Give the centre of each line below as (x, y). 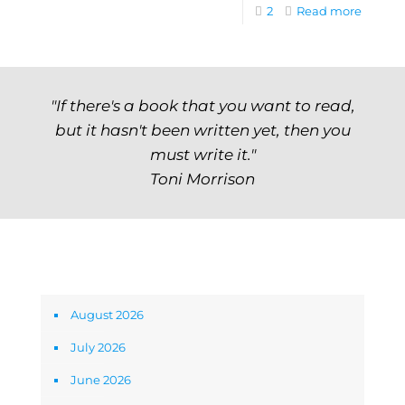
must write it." (202, 154)
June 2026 (101, 380)
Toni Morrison (202, 179)
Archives (65, 272)
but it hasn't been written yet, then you (202, 130)
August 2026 (107, 315)
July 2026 (98, 347)
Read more (329, 11)
